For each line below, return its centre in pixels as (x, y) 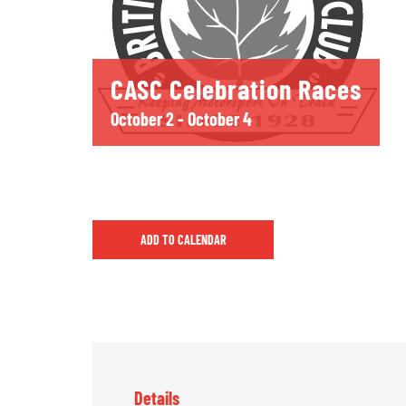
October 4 (220, 119)
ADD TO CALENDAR (183, 240)
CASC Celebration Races (236, 89)
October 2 (142, 119)
